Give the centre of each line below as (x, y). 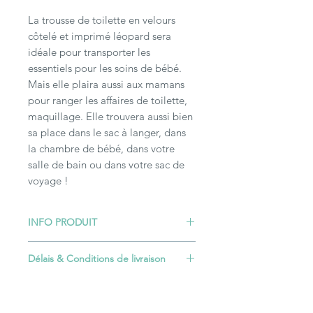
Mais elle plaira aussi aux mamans (106, 85)
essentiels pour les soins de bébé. (105, 68)
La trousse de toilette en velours (102, 20)
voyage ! (48, 181)
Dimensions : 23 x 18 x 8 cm (88, 248)
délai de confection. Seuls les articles (109, 299)
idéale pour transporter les (89, 52)
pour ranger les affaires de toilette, (108, 101)
